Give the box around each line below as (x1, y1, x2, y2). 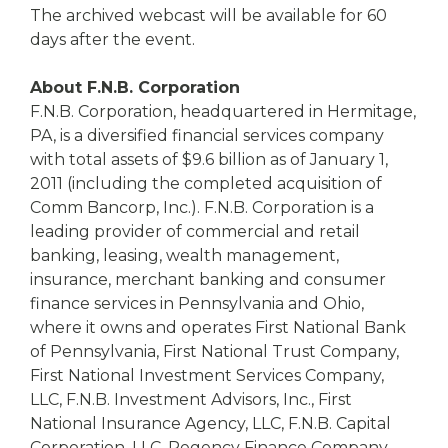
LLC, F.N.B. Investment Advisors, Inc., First (30, 390, 352, 409)
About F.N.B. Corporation (30, 78, 240, 97)
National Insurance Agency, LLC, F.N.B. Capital (30, 414, 391, 433)
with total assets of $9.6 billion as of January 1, (30, 150, 388, 169)
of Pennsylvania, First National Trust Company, (30, 342, 399, 361)
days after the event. (30, 30, 195, 49)
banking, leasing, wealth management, (30, 246, 339, 265)
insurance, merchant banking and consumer (30, 270, 386, 289)
